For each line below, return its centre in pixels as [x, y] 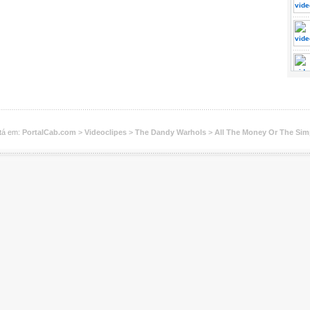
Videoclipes [106, 132]
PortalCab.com [49, 132]
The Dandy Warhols [171, 132]
